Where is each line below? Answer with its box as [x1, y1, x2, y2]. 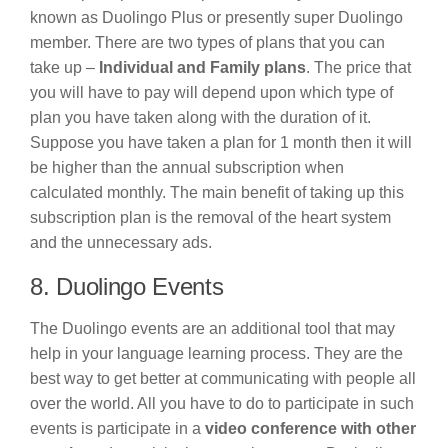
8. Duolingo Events [30, 273, 224, 301]
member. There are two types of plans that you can [30, 34, 385, 52]
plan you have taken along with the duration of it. [30, 109, 371, 127]
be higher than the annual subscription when [30, 159, 344, 177]
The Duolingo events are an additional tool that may [30, 320, 395, 338]
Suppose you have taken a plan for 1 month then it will [30, 134, 412, 152]
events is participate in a [30, 420, 205, 438]
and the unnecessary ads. [30, 234, 212, 252]
